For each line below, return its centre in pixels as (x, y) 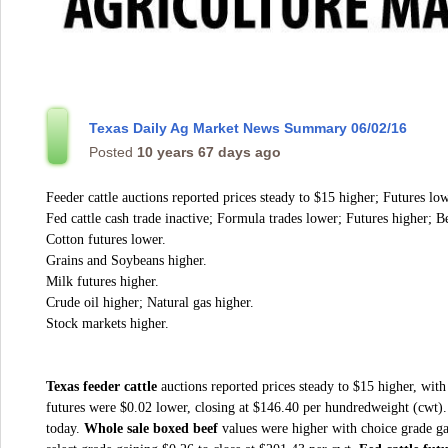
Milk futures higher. (102, 281)
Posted (113, 152)
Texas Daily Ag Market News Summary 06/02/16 (248, 128)
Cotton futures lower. (106, 239)
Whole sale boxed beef (153, 428)
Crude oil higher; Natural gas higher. (150, 302)
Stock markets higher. (107, 323)
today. (65, 428)
